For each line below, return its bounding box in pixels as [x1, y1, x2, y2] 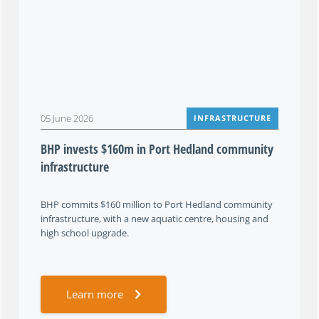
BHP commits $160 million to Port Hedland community [41, 198, 273, 211]
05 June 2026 [41, 112, 93, 125]
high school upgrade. [41, 226, 129, 239]
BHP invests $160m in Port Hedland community [41, 140, 273, 157]
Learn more [66, 287, 123, 301]
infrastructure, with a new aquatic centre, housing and [41, 212, 268, 225]
